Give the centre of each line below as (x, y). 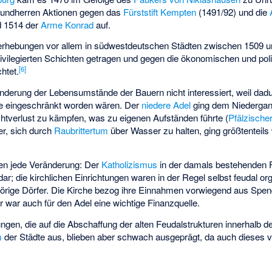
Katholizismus (130, 164)
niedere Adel (166, 105)
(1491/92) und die (233, 12)
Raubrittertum (81, 131)
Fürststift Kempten (160, 12)
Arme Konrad (67, 24)
